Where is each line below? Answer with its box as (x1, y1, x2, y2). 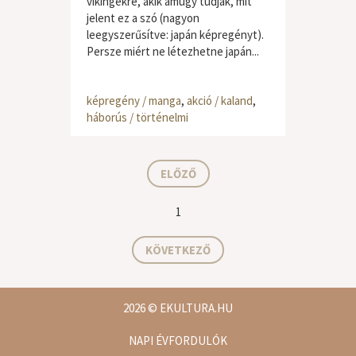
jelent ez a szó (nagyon (87, 10, 199, 25)
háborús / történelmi (87, 110, 188, 125)
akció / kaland (187, 93, 253, 108)
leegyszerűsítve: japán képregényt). (87, 27, 264, 42)
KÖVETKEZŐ (145, 242, 211, 257)
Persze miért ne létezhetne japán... (87, 44, 259, 59)
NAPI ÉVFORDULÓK (129, 333, 227, 348)
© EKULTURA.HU (145, 300, 233, 315)
